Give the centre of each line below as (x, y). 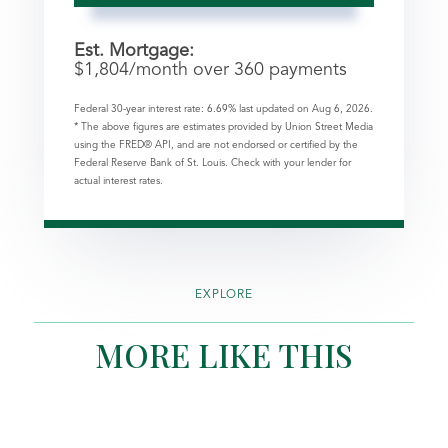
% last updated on (270, 108)
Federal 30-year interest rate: (140, 108)
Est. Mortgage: (134, 50)
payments (305, 69)
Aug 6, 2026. (342, 108)
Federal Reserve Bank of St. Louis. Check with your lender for (212, 162)
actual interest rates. (118, 180)
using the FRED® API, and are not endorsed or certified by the (216, 144)
